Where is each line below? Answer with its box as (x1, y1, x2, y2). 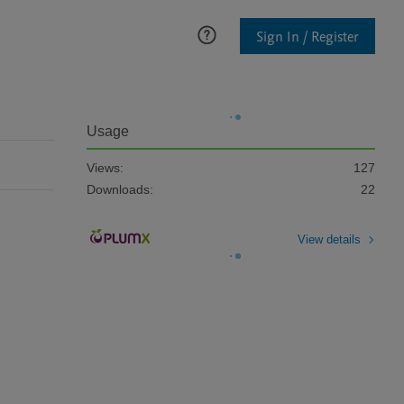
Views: (87, 161, 124, 175)
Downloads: (87, 182, 153, 197)
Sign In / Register (256, 26, 359, 47)
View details (298, 232, 361, 246)
